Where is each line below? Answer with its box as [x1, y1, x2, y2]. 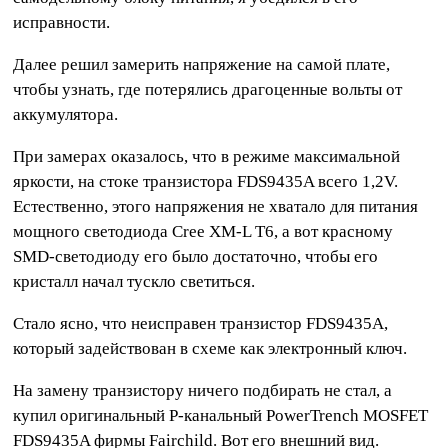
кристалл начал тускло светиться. [13, 272, 256, 292]
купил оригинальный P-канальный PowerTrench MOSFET [13, 406, 429, 426]
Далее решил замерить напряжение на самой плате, [13, 55, 391, 75]
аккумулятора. [13, 105, 119, 125]
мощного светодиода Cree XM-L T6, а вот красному [13, 222, 394, 242]
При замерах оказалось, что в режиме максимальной [13, 147, 401, 167]
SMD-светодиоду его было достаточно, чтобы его [13, 247, 379, 267]
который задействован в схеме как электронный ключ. [13, 339, 408, 359]
